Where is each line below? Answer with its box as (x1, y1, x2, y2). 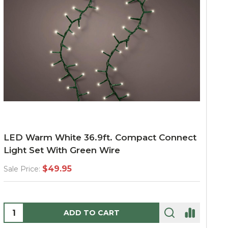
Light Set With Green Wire (4, 145, 120, 155)
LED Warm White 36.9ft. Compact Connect (4, 132, 196, 142)
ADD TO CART (64, 208, 120, 217)
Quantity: (5, 205, 42, 214)
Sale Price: (4, 164, 40, 174)
